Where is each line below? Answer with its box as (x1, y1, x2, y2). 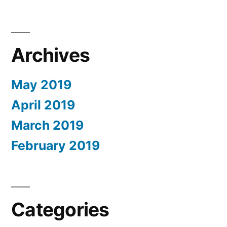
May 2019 (11, 77, 71, 93)
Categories (11, 198, 109, 221)
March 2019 (11, 118, 84, 133)
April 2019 (11, 97, 75, 113)
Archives (11, 44, 90, 67)
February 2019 (11, 138, 100, 154)
